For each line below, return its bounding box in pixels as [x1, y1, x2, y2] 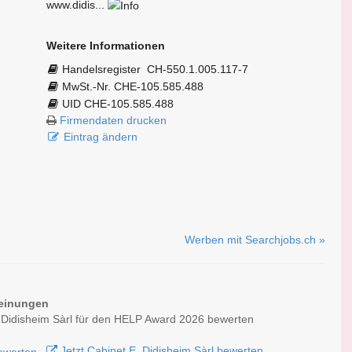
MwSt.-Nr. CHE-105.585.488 [62, 80, 203, 93]
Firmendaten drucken [60, 114, 167, 127]
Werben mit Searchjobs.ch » [185, 233, 325, 247]
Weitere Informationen [46, 39, 165, 53]
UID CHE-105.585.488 [62, 97, 174, 111]
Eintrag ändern [63, 130, 137, 144]
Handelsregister [62, 63, 147, 76]
